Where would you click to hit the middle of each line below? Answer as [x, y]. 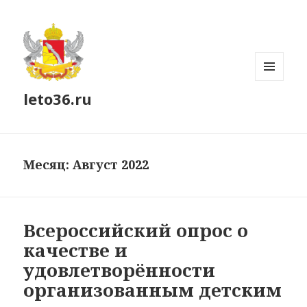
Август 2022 [111, 165]
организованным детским [153, 290]
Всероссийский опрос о [136, 231]
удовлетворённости [120, 270]
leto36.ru [58, 99]
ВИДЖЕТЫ [278, 109]
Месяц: [48, 165]
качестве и [76, 250]
